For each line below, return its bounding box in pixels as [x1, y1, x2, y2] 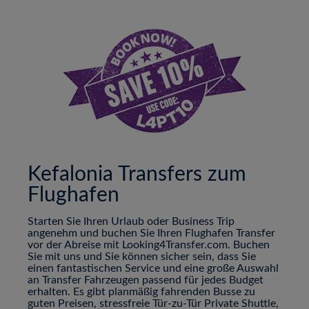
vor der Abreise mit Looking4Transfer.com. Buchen [28, 239, 270, 251]
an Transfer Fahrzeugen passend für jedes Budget [28, 275, 263, 286]
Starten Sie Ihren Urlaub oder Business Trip [28, 216, 235, 228]
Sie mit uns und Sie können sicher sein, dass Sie [28, 251, 256, 263]
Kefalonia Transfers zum [28, 164, 246, 186]
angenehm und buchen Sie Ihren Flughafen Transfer [28, 228, 275, 239]
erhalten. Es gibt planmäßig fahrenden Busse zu [28, 286, 255, 298]
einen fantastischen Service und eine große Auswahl [28, 263, 279, 275]
